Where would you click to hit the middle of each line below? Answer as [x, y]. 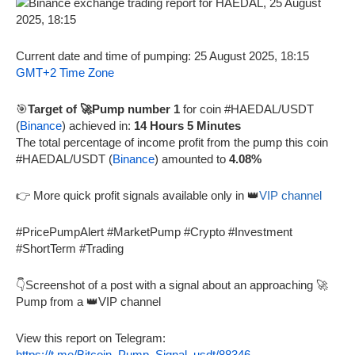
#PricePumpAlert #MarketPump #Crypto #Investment [154, 231]
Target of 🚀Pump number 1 [105, 109]
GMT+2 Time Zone [65, 72]
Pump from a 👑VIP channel [88, 301]
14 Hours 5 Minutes [187, 125]
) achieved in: [98, 125]
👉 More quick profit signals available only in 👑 [137, 195]
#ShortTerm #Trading [70, 248]
